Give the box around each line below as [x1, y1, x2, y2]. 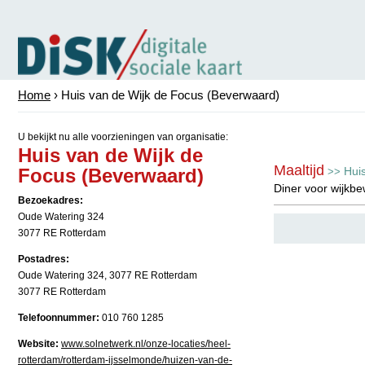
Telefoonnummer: [18, 312, 99, 323]
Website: [18, 338, 59, 350]
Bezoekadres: [18, 195, 83, 206]
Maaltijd [274, 162, 324, 178]
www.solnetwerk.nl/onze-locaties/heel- [61, 338, 231, 350]
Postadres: [18, 253, 69, 265]
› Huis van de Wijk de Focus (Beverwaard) [51, 88, 279, 102]
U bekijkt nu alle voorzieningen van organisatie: [18, 131, 228, 143]
